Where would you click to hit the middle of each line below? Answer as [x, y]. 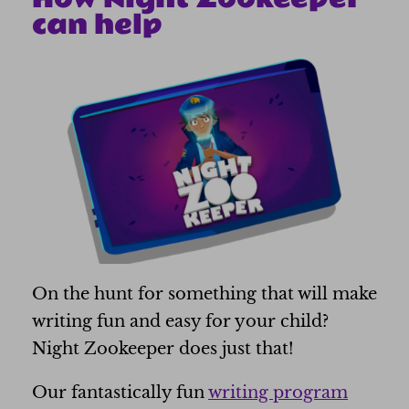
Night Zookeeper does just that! [163, 349]
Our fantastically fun [120, 393]
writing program [278, 393]
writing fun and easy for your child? [180, 322]
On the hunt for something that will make [204, 294]
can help [97, 25]
